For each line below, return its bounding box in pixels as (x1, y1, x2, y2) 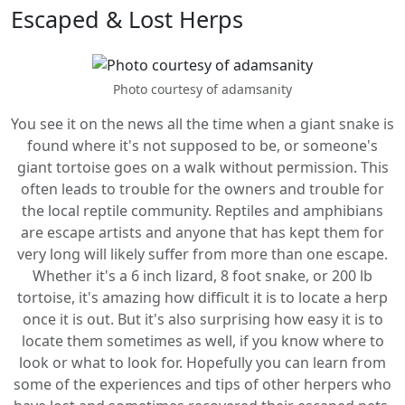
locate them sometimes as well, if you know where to (21, 331, 384, 351)
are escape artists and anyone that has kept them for (21, 222, 384, 242)
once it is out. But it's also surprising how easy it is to (22, 309, 383, 329)
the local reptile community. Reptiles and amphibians (22, 201, 383, 221)
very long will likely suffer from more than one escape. (17, 244, 388, 264)
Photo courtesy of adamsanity (113, 80, 292, 98)
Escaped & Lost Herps (11, 4, 243, 34)
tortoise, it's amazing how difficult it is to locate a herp (17, 287, 388, 307)
